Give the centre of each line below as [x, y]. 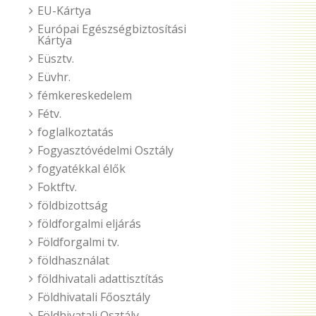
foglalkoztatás [75, 132]
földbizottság [73, 205]
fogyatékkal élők [81, 169]
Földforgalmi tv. [78, 242]
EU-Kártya [64, 11]
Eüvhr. [54, 77]
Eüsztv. [56, 59]
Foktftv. [57, 187]
